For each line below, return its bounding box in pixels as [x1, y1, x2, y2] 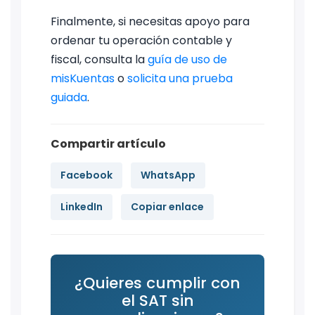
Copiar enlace [131, 199, 204, 214]
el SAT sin [121, 289, 194, 311]
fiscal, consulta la [51, 51, 148, 67]
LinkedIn [60, 199, 103, 214]
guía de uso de [148, 51, 227, 67]
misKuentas [51, 70, 115, 86]
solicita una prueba [127, 70, 233, 86]
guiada [51, 89, 87, 105]
